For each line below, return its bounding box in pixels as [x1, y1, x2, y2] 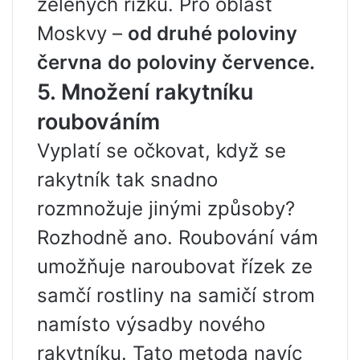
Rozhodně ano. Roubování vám [37, 225, 318, 249]
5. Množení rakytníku [37, 78, 253, 105]
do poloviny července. [108, 50, 315, 74]
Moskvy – [37, 21, 128, 45]
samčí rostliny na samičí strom [37, 283, 315, 307]
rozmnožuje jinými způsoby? [37, 196, 295, 220]
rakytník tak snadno [37, 167, 218, 191]
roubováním [37, 108, 160, 135]
